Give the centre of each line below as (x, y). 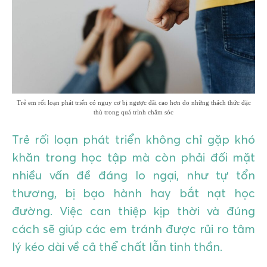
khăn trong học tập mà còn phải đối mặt (133, 157)
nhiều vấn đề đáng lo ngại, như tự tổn (133, 175)
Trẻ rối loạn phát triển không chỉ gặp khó (133, 139)
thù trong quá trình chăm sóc (133, 112)
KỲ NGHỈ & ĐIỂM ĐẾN (49, 39)
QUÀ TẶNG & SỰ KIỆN (49, 69)
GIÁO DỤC (28, 9)
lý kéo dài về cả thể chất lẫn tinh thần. (117, 246)
